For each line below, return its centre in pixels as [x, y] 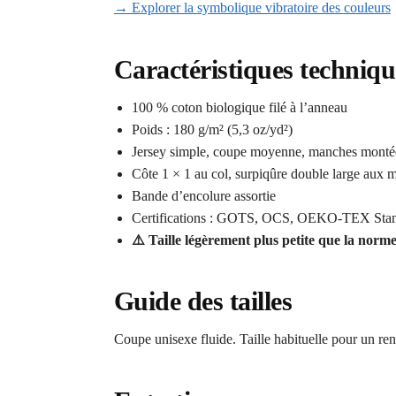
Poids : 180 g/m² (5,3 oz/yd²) [212, 129]
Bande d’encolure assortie [203, 195]
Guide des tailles [203, 301]
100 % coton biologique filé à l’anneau [239, 107]
